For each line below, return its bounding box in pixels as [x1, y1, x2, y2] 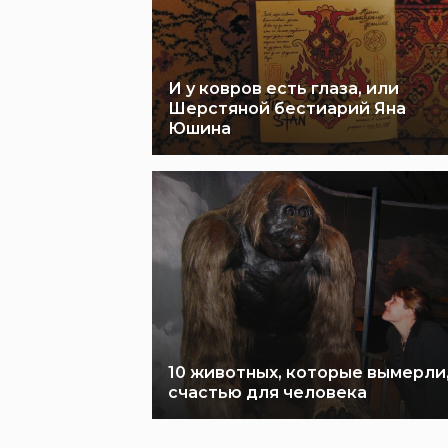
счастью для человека [168, 383, 367, 402]
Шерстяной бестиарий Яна [168, 99, 406, 118]
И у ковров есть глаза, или [168, 79, 399, 98]
